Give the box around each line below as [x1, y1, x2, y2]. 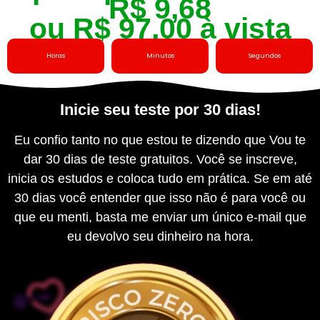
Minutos [146, 51, 174, 60]
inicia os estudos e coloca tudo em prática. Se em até [8, 171, 312, 186]
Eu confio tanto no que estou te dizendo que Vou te [14, 132, 306, 147]
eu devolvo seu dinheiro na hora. [66, 229, 254, 244]
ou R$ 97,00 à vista [29, 11, 291, 45]
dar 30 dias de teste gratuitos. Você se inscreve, [23, 151, 297, 166]
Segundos [248, 51, 281, 60]
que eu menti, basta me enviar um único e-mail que [14, 209, 306, 224]
